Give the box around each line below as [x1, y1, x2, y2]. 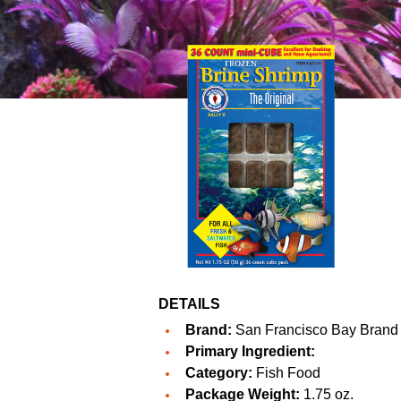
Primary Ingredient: [185, 344, 315, 360]
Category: [185, 365, 252, 381]
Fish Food [252, 365, 320, 381]
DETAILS [158, 296, 220, 312]
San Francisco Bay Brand [235, 322, 398, 338]
